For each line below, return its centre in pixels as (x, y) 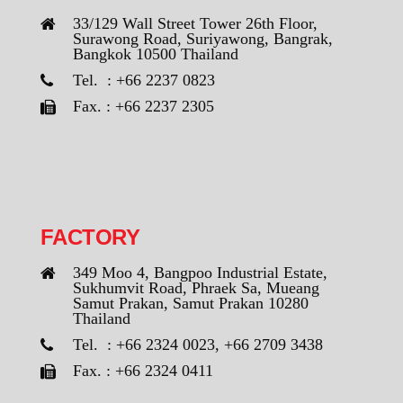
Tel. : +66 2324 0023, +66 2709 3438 (198, 345)
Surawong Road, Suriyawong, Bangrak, (203, 39)
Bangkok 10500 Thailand (156, 54)
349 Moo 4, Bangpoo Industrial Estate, (200, 273)
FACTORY (90, 237)
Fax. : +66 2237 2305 (143, 107)
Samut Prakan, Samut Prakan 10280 (191, 304)
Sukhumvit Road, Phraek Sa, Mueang (196, 288)
